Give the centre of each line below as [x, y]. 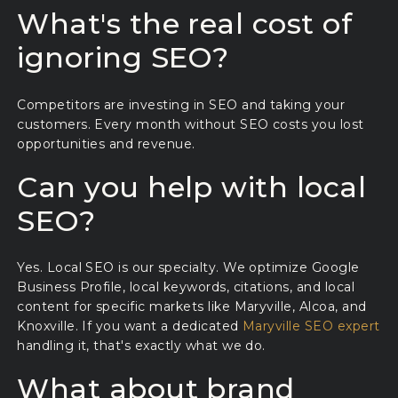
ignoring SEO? [123, 58]
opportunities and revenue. [106, 143]
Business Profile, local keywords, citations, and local [186, 287]
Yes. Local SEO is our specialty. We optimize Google [188, 268]
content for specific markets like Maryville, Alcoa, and [192, 307]
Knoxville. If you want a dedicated [130, 326]
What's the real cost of [185, 24]
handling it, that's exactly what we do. [141, 346]
